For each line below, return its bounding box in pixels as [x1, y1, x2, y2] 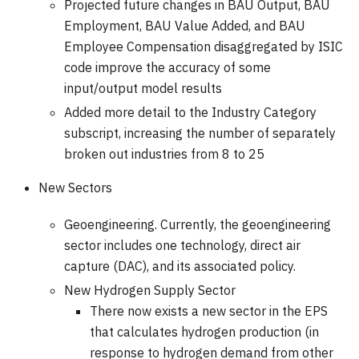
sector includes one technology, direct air [64, 236, 301, 253]
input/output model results [64, 79, 222, 96]
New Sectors [38, 179, 112, 196]
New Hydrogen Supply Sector [64, 281, 236, 298]
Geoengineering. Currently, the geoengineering [64, 216, 331, 232]
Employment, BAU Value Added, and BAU [64, 17, 305, 34]
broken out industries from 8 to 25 [64, 145, 264, 162]
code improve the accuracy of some [64, 58, 271, 75]
